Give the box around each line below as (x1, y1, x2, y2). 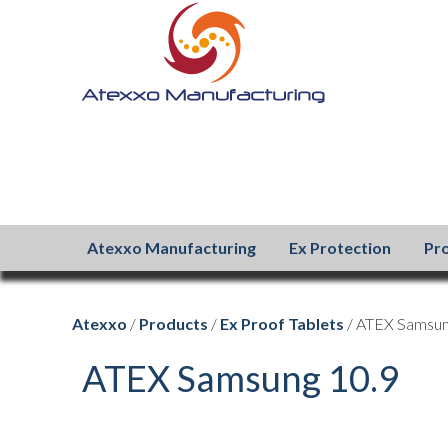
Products (139, 314, 208, 333)
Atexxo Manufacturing (87, 238, 256, 257)
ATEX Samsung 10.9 (82, 356, 399, 400)
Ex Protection (289, 238, 391, 257)
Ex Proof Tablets (220, 314, 344, 333)
